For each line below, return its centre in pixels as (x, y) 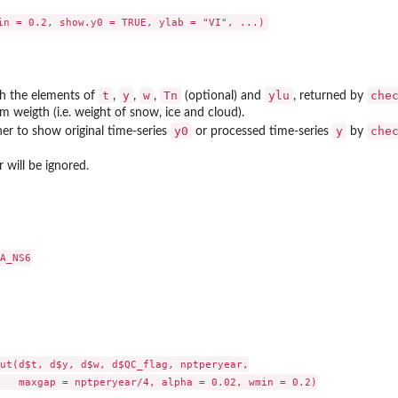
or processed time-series (262, 131)
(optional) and (223, 96)
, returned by (330, 96)
